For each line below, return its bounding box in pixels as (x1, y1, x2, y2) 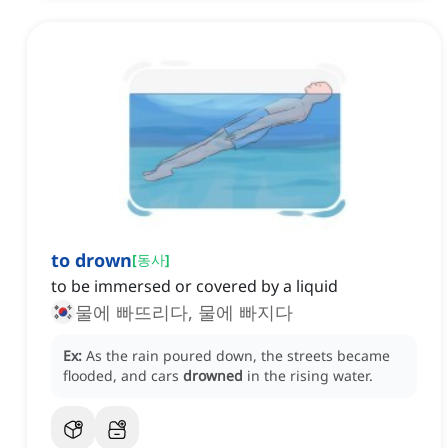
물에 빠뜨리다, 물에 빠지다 (75, 300, 293, 325)
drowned (183, 366, 243, 386)
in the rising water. (247, 366, 373, 386)
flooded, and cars (63, 366, 183, 386)
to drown (51, 248, 132, 273)
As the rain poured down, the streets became (86, 346, 390, 366)
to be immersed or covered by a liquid (51, 275, 338, 298)
